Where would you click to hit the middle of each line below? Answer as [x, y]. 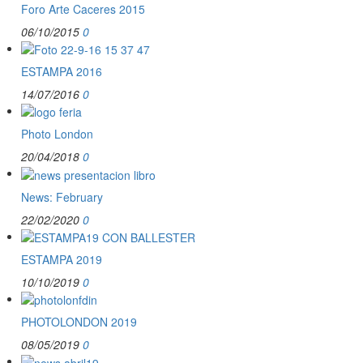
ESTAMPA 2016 [62, 71]
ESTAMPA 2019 [62, 259]
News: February [62, 196]
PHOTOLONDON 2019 [79, 322]
